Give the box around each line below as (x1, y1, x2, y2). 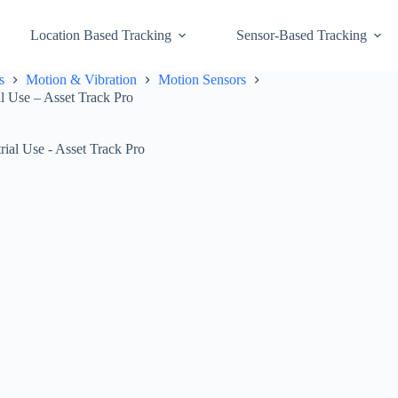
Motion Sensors (158, 72, 246, 88)
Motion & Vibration (26, 72, 137, 88)
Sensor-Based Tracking (235, 28, 367, 43)
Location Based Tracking (29, 28, 171, 43)
